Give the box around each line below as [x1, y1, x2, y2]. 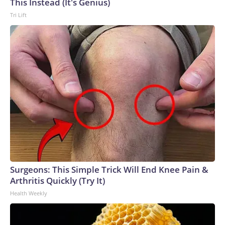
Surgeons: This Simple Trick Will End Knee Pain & [10, 164, 208, 175]
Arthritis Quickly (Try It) [10, 175, 105, 186]
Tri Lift [10, 11, 27, 19]
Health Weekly [10, 189, 47, 197]
